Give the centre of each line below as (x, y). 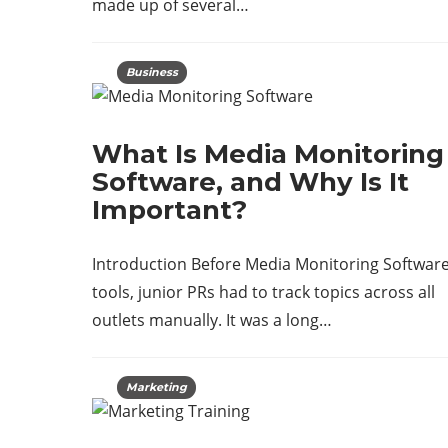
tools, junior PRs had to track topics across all (263, 292)
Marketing (156, 387)
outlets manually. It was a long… (212, 320)
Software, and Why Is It (250, 182)
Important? (169, 210)
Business (152, 72)
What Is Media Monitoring (268, 154)
